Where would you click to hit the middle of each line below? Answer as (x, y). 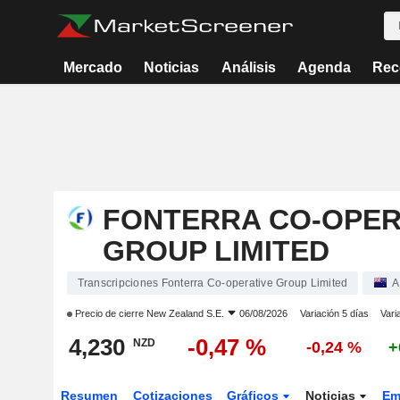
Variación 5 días (334, 313)
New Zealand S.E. (185, 313)
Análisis (248, 67)
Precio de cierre (109, 313)
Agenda (324, 67)
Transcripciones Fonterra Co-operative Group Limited (212, 283)
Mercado (93, 67)
